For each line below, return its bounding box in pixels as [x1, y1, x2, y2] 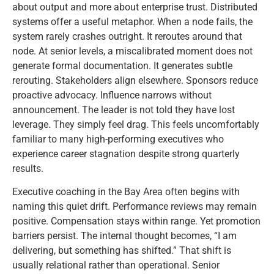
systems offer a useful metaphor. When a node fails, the [12, 15, 253, 28]
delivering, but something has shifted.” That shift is [12, 245, 231, 257]
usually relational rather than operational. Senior [12, 259, 220, 272]
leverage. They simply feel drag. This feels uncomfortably [12, 118, 259, 130]
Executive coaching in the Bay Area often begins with [12, 186, 240, 198]
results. [12, 162, 43, 174]
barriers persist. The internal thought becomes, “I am [12, 230, 237, 242]
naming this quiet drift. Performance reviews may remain [12, 201, 257, 213]
